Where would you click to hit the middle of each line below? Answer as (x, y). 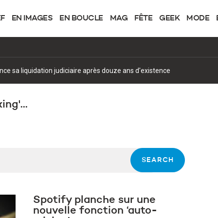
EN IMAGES (32, 18)
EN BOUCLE (81, 18)
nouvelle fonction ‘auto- (95, 211)
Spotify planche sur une (94, 200)
